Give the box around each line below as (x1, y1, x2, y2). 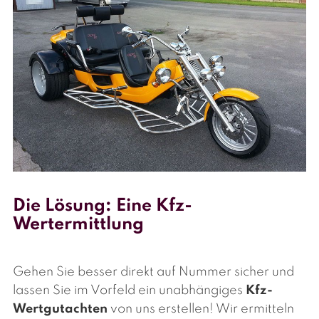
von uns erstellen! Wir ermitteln (108, 303, 294, 316)
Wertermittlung (13, 216, 144, 234)
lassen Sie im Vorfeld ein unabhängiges (13, 284, 246, 298)
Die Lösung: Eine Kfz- (13, 197, 192, 216)
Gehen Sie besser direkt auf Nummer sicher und (13, 266, 294, 279)
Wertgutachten (13, 303, 108, 316)
